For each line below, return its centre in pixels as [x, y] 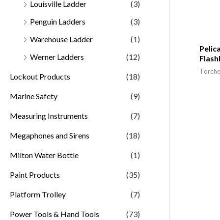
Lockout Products [40, 76]
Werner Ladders [57, 56]
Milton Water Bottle [44, 155]
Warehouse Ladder [61, 39]
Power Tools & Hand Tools [55, 214]
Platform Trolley [38, 194]
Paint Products [35, 174]
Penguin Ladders [58, 21]
